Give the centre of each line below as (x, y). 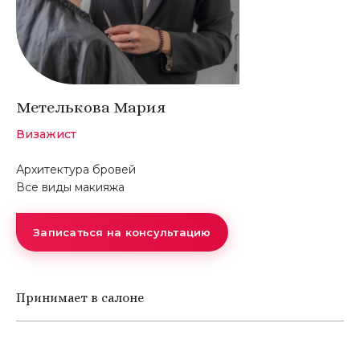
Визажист (46, 135)
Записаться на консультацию (122, 233)
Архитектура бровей (76, 170)
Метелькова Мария (91, 108)
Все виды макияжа (70, 188)
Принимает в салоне (80, 298)
